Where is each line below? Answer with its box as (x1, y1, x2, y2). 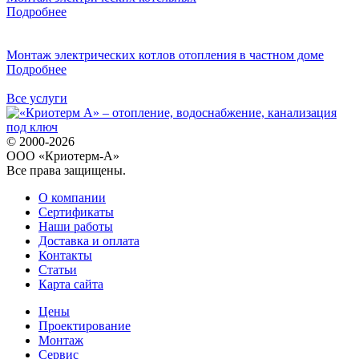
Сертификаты (38, 204, 114, 219)
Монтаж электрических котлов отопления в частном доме (6, 47, 324, 62)
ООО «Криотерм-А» (6, 148, 119, 163)
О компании (38, 190, 106, 204)
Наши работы (38, 219, 113, 233)
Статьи (38, 262, 77, 276)
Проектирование (38, 318, 131, 333)
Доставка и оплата (38, 233, 139, 248)
